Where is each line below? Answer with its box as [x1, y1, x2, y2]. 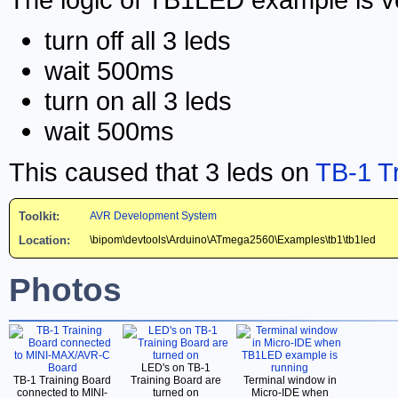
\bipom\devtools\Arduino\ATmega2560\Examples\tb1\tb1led [90, 233, 376, 246]
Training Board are [131, 374, 221, 387]
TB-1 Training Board [13, 374, 111, 387]
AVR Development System [90, 209, 217, 222]
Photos [9, 271, 122, 308]
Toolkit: [19, 209, 60, 223]
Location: [19, 233, 70, 247]
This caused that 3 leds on [9, 156, 315, 187]
